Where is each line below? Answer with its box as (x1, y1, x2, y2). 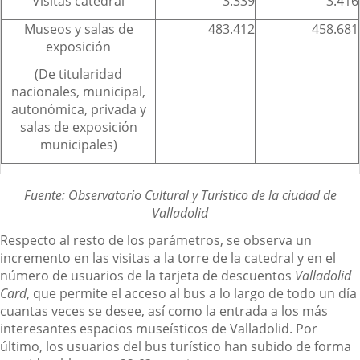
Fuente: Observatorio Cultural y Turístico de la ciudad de (23, 186, 337, 204)
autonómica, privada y (10, 100, 146, 118)
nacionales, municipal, (11, 82, 145, 100)
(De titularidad (35, 64, 122, 83)
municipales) (39, 135, 117, 153)
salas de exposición (19, 117, 137, 136)
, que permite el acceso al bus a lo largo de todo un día (27, 284, 357, 302)
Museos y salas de (23, 19, 133, 38)
